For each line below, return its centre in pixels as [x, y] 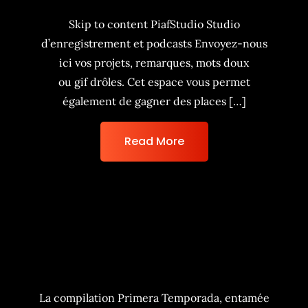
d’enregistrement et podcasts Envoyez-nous [154, 43]
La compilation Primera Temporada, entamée [154, 298]
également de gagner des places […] [154, 101]
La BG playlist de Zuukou [154, 248]
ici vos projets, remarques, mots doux [154, 63]
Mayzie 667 [154, 268]
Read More [154, 141]
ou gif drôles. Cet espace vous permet [154, 82]
